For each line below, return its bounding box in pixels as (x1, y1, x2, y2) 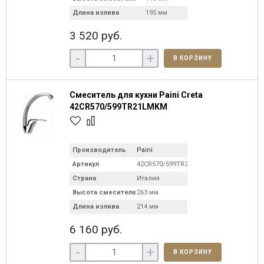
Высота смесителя (72, 189, 136, 196)
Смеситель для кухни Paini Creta (70, 90, 203, 100)
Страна (72, 174, 96, 182)
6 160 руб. (70, 223, 122, 236)
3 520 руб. (70, 29, 122, 42)
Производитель (72, 146, 126, 154)
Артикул (72, 160, 99, 168)
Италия (137, 174, 160, 182)
